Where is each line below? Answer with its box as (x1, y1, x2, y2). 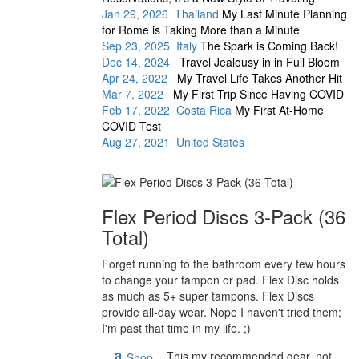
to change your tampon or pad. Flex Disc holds (102, 272, 339, 288)
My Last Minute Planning (222, 6, 347, 22)
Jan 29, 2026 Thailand (102, 6, 222, 22)
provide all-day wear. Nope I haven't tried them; (102, 304, 341, 321)
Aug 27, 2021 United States (102, 134, 244, 151)
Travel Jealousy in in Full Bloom (179, 54, 340, 71)
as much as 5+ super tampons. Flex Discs (102, 288, 314, 305)
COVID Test (102, 118, 161, 135)
